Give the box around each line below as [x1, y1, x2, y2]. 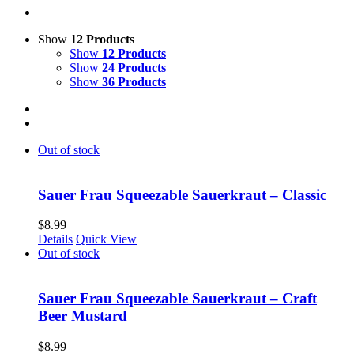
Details [38, 232, 73, 247]
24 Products [102, 61, 166, 74]
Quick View [76, 232, 137, 247]
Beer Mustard [38, 307, 127, 325]
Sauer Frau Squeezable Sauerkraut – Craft [38, 290, 317, 307]
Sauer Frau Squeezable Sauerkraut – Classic [38, 186, 326, 203]
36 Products [102, 75, 166, 88]
